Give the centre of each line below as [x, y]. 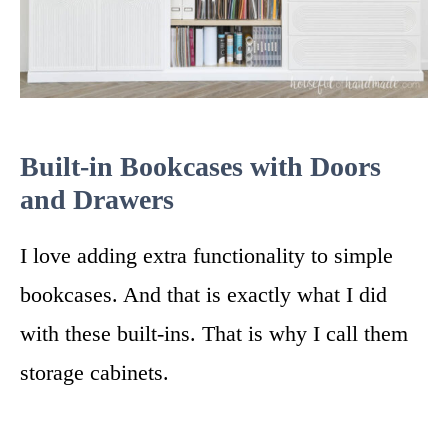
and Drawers [97, 199]
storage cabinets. [94, 372]
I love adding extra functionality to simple [206, 255]
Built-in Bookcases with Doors [200, 166]
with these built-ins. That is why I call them [214, 333]
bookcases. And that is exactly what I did [203, 294]
